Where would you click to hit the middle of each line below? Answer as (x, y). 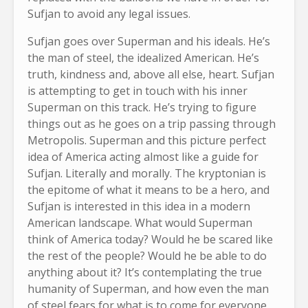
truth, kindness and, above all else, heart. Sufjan (151, 74)
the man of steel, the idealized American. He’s (143, 57)
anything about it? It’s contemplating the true (145, 272)
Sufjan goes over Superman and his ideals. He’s (149, 41)
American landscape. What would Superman (140, 222)
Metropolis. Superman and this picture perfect (147, 140)
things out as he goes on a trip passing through (152, 123)
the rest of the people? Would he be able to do (147, 255)
